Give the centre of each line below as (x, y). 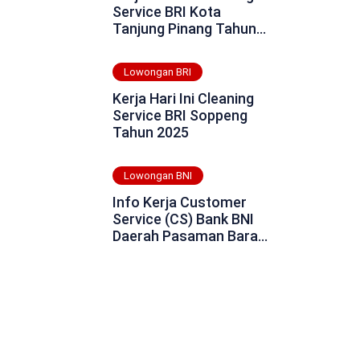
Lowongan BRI (157, 72)
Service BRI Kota (166, 12)
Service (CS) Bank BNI (183, 219)
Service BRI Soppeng (180, 115)
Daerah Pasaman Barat (188, 236)
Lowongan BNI (157, 176)
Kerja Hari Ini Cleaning (183, 98)
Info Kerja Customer (179, 202)
